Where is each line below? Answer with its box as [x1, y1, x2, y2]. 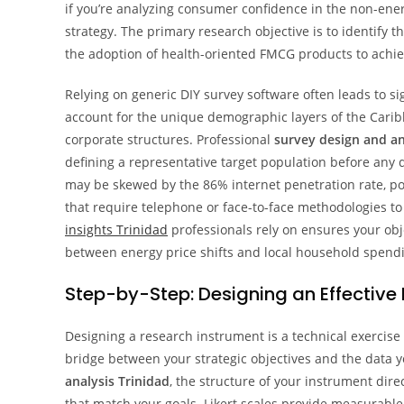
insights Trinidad [65, 221, 168, 238]
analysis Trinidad [65, 372, 170, 390]
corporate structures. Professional [65, 131, 274, 148]
